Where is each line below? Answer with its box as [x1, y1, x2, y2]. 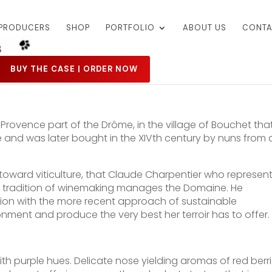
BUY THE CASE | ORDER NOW [10, 64, 138, 74]
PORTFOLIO [106, 22, 155, 33]
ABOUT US [183, 22, 227, 33]
